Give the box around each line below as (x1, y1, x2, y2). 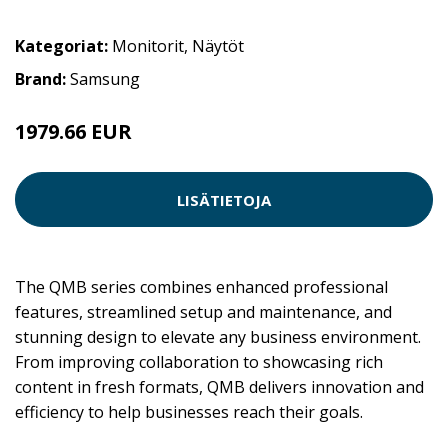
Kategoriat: (15, 35, 108, 58)
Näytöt (192, 35, 244, 58)
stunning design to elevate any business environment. (15, 326, 421, 349)
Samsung (70, 68, 140, 91)
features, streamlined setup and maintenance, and (15, 301, 392, 324)
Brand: (15, 68, 70, 91)
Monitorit (112, 35, 184, 58)
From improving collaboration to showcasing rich (15, 351, 383, 374)
